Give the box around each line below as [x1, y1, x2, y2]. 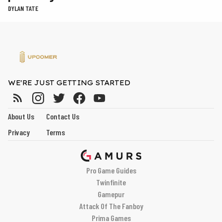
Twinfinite [96, 177, 126, 187]
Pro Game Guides [86, 166, 136, 175]
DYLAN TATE [8, 4, 38, 13]
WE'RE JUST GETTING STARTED [8, 78, 130, 88]
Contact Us [46, 111, 79, 121]
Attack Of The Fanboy [79, 201, 143, 211]
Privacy [8, 127, 30, 137]
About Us [8, 111, 34, 121]
